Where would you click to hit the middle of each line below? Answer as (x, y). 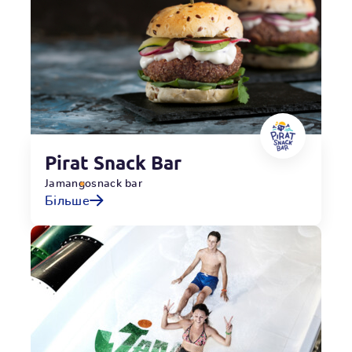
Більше (67, 201)
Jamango (68, 183)
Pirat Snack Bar (113, 163)
